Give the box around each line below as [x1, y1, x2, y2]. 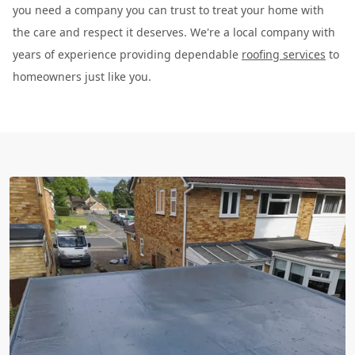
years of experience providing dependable [13, 46, 242, 62]
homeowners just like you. [13, 68, 151, 84]
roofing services [242, 46, 326, 62]
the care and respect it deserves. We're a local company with [13, 24, 335, 40]
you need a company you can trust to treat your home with [13, 2, 324, 17]
